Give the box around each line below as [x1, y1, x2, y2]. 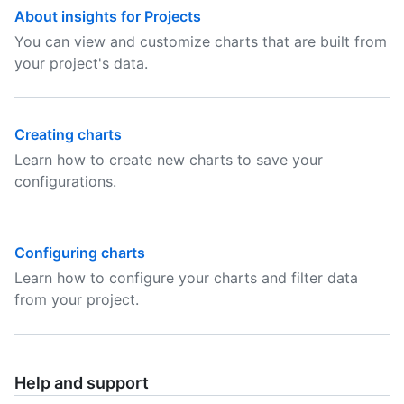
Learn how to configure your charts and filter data [14, 269, 358, 287]
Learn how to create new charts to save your [14, 151, 323, 169]
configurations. [14, 172, 116, 190]
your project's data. [14, 54, 148, 72]
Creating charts [14, 125, 122, 143]
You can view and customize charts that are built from [14, 32, 387, 50]
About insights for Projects [14, 7, 201, 25]
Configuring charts [14, 243, 145, 262]
